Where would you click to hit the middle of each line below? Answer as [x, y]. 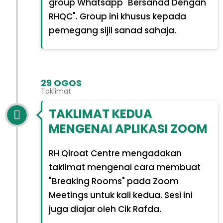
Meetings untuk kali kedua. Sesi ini [120, 195]
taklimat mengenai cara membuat [124, 167]
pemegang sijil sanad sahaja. [112, 30]
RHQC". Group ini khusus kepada [117, 16]
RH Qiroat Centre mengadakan [115, 154]
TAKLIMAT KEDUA [100, 114]
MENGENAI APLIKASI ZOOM [128, 129]
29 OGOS [61, 83]
